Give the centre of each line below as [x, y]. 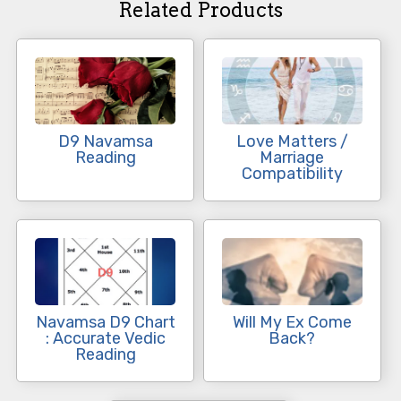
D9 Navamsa [105, 142]
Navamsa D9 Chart [105, 323]
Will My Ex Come [292, 323]
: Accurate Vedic [105, 339]
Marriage [292, 158]
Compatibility [292, 174]
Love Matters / [292, 142]
